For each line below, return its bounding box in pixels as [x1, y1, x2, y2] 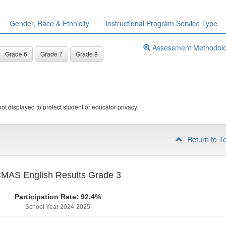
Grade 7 [40, 49, 63, 58]
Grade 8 [76, 49, 98, 58]
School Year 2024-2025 [25, 203, 90, 210]
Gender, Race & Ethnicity [10, 18, 89, 28]
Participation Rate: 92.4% [14, 193, 101, 201]
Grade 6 [5, 49, 27, 58]
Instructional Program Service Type [105, 18, 217, 28]
